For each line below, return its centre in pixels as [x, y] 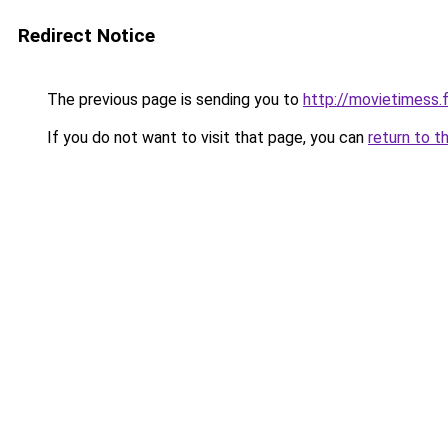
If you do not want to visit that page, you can [205, 137]
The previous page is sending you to [173, 99]
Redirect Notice [86, 35]
